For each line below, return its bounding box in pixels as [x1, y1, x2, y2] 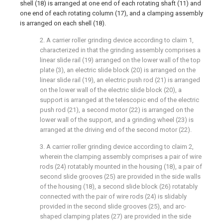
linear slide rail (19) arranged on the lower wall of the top [40, 56, 201, 64]
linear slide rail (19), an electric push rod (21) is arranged [40, 76, 200, 84]
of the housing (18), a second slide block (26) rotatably [40, 183, 198, 190]
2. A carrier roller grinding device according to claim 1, [40, 36, 194, 44]
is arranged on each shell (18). [20, 19, 106, 27]
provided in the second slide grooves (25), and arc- [40, 203, 186, 210]
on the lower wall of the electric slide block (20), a [40, 86, 182, 94]
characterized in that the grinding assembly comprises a [40, 46, 201, 54]
